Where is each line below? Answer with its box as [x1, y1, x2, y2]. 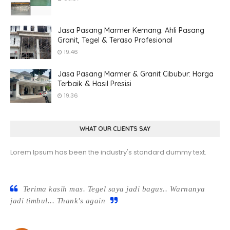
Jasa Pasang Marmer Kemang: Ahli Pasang [57, 26, 204, 35]
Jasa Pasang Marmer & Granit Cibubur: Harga [57, 69, 214, 79]
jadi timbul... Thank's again [10, 197, 105, 205]
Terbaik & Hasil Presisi [57, 79, 131, 88]
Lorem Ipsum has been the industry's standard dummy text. [10, 147, 206, 157]
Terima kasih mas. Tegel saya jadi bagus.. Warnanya [23, 185, 205, 193]
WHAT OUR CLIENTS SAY [80, 125, 150, 132]
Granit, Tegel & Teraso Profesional [57, 35, 172, 45]
